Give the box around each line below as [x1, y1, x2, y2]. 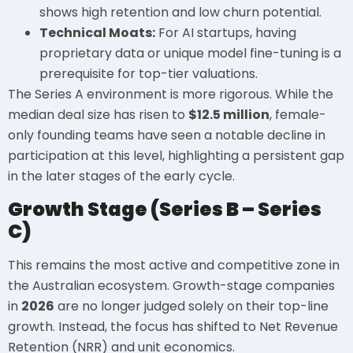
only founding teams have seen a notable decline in [8, 126, 325, 145]
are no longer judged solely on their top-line [54, 296, 329, 315]
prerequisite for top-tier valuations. [39, 65, 258, 84]
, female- [269, 106, 326, 124]
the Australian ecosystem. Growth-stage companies [8, 276, 335, 295]
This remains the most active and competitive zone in [8, 255, 340, 274]
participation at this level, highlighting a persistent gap [8, 147, 344, 165]
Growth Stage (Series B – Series [8, 195, 321, 222]
